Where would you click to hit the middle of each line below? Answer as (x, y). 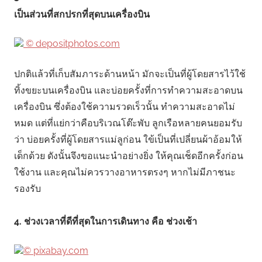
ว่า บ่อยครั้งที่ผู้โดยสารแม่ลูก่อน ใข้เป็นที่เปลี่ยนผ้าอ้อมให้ (128, 140)
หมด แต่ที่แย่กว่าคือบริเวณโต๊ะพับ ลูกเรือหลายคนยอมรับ (128, 123)
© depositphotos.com (73, 44)
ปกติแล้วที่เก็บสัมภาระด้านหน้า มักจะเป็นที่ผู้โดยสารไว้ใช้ (130, 74)
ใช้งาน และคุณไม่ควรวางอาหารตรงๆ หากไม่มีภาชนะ (125, 173)
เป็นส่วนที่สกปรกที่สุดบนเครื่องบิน (82, 15)
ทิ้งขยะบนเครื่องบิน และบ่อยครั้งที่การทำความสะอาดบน (128, 91)
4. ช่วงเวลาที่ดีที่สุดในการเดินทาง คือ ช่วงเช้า (106, 222)
